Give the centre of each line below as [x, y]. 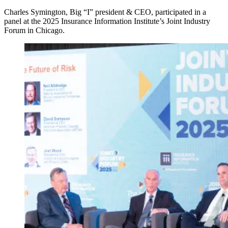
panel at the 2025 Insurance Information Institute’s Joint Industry [107, 21]
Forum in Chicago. [34, 30]
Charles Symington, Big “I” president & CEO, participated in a [105, 12]
